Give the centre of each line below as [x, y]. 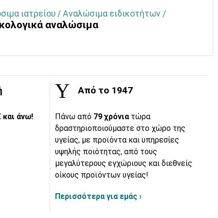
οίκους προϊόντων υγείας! [102, 175]
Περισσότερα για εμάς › [98, 197]
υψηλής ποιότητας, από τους [106, 152]
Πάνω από [74, 117]
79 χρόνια [112, 117]
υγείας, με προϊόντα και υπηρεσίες [117, 140]
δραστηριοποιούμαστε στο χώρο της [120, 128]
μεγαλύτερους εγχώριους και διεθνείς [124, 163]
